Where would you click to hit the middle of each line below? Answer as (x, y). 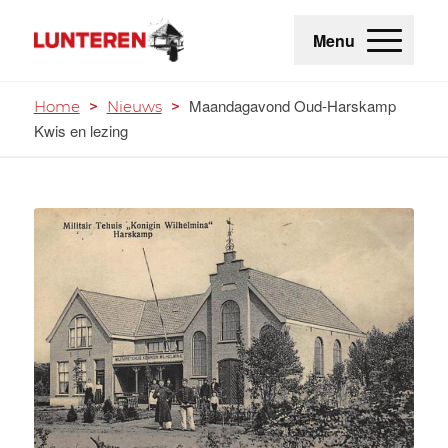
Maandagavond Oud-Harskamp (292, 105)
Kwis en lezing (80, 130)
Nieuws (134, 106)
